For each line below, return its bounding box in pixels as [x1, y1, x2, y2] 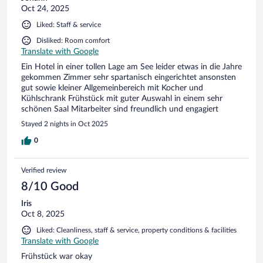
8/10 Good [21, 180, 79, 193]
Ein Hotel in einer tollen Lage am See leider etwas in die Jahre [21, 62, 242, 71]
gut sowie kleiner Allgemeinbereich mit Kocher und [21, 83, 203, 92]
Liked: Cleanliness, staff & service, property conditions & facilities [36, 226, 237, 234]
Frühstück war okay [21, 252, 92, 261]
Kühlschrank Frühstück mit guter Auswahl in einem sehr [21, 94, 222, 103]
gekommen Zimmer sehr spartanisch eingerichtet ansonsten [21, 73, 236, 82]
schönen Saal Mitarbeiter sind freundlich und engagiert [21, 104, 218, 113]
